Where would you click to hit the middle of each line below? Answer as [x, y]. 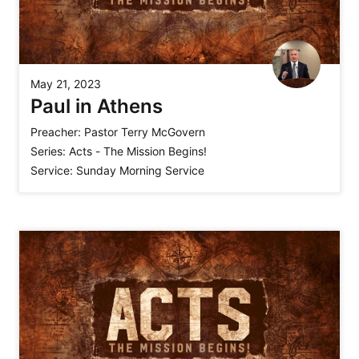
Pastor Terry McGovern [145, 132]
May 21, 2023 [66, 84]
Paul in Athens [97, 107]
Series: [48, 151]
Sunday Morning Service [140, 171]
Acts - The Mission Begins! [138, 151]
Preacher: [56, 132]
